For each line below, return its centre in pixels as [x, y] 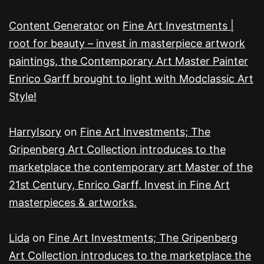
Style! [23, 97]
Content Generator [56, 26]
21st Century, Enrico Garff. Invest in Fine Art [119, 185]
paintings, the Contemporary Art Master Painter [128, 61]
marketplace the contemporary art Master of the [131, 167]
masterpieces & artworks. [73, 203]
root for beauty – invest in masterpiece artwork [127, 44]
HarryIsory [35, 132]
